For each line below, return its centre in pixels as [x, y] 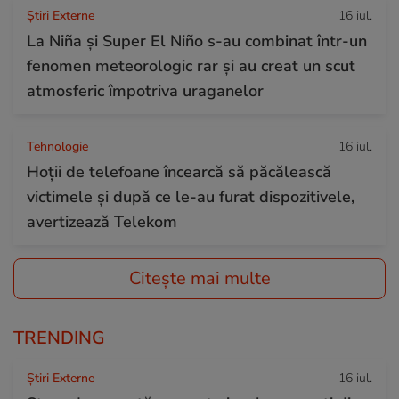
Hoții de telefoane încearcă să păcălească [179, 171]
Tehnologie [57, 146]
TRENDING [59, 338]
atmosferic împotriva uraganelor [145, 90]
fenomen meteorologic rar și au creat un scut [191, 65]
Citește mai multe [199, 278]
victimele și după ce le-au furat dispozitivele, [191, 196]
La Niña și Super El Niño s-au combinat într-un [197, 41]
